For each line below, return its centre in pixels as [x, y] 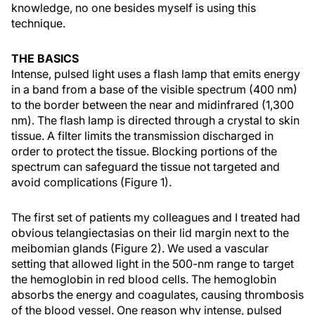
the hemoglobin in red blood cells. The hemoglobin [144, 279]
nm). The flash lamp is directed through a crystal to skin [155, 120]
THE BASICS [45, 58]
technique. [38, 23]
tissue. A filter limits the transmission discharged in [142, 136]
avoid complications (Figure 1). [91, 182]
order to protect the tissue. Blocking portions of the [144, 151]
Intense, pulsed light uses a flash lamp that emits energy [156, 74]
